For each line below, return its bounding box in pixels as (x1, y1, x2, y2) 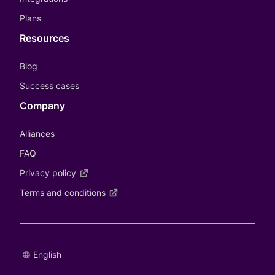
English (33, 249, 61, 260)
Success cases (20, 80, 79, 91)
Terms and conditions (20, 187, 106, 198)
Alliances (20, 128, 55, 139)
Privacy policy (20, 167, 76, 178)
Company (20, 99, 65, 112)
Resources (20, 31, 69, 44)
